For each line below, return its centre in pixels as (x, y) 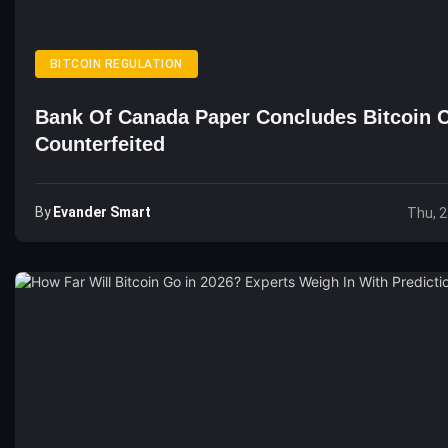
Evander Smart (102, 212)
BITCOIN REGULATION (116, 64)
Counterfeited (100, 144)
